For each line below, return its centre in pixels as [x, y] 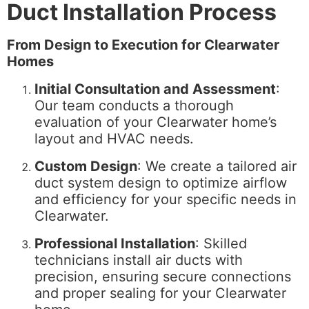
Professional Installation [115, 243]
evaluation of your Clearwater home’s [156, 122]
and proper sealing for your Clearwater [160, 293]
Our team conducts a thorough [134, 106]
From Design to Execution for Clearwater [143, 45]
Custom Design [86, 166]
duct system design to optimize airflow [161, 183]
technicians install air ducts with [139, 260]
